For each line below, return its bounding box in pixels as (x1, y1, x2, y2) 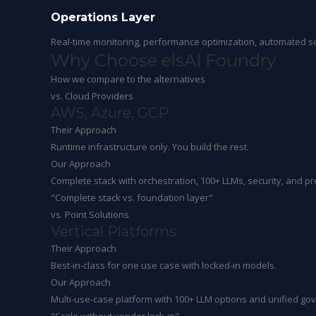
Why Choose (51, 50, 162, 71)
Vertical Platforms (51, 223, 176, 240)
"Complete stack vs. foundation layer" (51, 191, 213, 204)
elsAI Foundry (162, 50, 276, 71)
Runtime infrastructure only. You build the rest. (51, 140, 249, 153)
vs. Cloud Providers (51, 90, 133, 102)
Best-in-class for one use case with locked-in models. (51, 259, 276, 272)
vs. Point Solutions (51, 208, 129, 221)
